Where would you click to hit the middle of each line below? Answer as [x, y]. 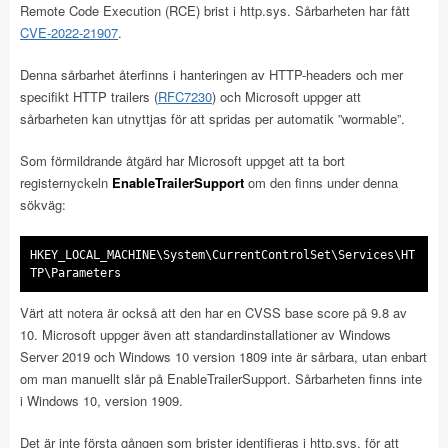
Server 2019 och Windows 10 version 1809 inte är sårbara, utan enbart [223, 357]
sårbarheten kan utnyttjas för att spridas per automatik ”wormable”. [212, 119]
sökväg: [43, 205]
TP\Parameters [75, 273]
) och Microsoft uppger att [286, 97]
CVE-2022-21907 [69, 33]
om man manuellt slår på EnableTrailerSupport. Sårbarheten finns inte [221, 379]
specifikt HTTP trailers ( [89, 97]
